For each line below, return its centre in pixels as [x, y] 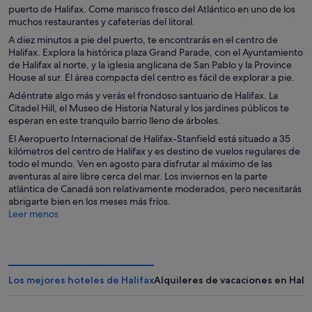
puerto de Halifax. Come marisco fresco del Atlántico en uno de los [152, 9]
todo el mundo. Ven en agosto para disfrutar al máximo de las [140, 163]
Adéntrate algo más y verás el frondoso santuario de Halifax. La [143, 95]
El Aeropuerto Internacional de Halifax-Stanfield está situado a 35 [149, 138]
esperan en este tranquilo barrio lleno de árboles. [115, 120]
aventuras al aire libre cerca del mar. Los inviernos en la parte [138, 176]
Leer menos [33, 213]
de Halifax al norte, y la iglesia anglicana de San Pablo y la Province [150, 64]
